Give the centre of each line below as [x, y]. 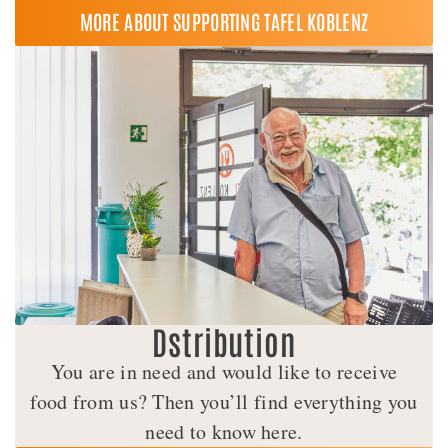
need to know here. [224, 431]
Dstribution [224, 340]
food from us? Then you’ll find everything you [224, 401]
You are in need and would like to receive [224, 371]
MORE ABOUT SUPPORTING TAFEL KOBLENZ [224, 21]
